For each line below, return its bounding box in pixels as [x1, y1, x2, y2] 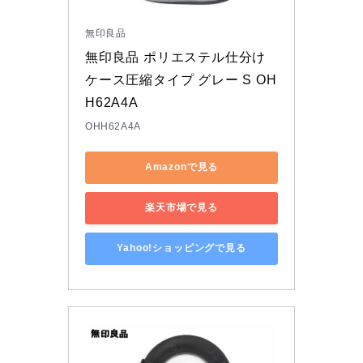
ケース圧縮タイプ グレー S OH [85, 72, 277, 87]
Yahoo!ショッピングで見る [117, 242, 246, 254]
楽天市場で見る [145, 202, 218, 214]
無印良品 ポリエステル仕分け [85, 49, 267, 64]
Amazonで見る [144, 161, 219, 173]
